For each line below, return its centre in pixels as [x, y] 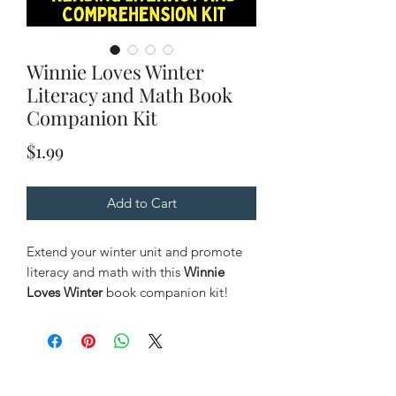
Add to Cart [141, 202]
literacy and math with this [105, 271]
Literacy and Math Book [129, 94]
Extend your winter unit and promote [134, 251]
